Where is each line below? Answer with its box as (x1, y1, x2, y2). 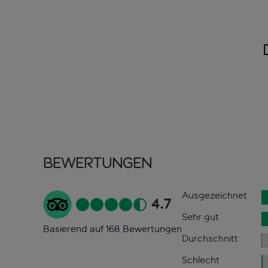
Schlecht (181, 254, 220, 266)
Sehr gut (181, 211, 219, 223)
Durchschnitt (181, 233, 238, 245)
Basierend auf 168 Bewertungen (43, 223, 182, 235)
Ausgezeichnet (181, 190, 247, 202)
